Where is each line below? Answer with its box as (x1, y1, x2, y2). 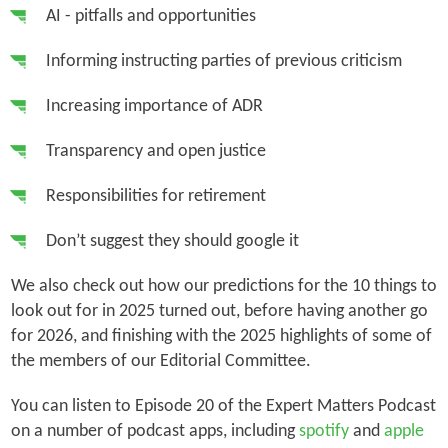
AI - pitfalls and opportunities (45, 6, 256, 26)
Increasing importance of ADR (45, 96, 263, 116)
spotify (298, 421, 349, 441)
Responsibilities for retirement (45, 186, 266, 206)
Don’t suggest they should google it (45, 231, 299, 251)
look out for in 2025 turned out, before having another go (10, 301, 428, 321)
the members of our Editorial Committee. (10, 351, 315, 371)
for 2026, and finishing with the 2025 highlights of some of (10, 326, 432, 346)
